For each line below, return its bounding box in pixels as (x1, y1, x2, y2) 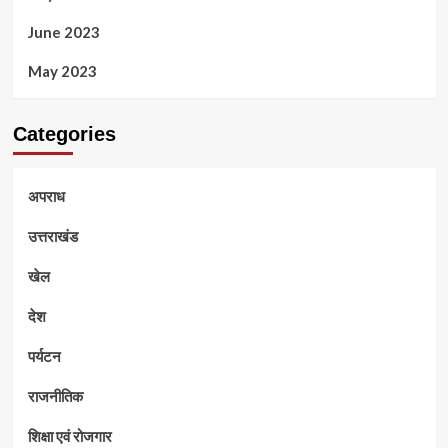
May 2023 (27, 61, 97, 80)
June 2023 (27, 22, 100, 41)
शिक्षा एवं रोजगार (27, 426, 112, 445)
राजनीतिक (27, 386, 83, 405)
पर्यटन (27, 346, 61, 365)
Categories (12, 122, 116, 145)
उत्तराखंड (27, 226, 78, 245)
